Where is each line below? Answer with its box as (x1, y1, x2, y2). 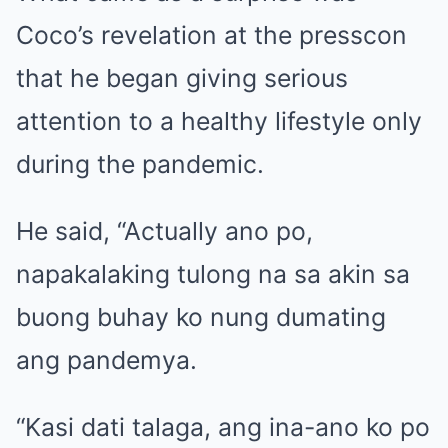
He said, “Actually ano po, (16, 215, 313, 246)
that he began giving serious (16, 62, 348, 93)
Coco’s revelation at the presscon (16, 19, 407, 50)
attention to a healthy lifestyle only (16, 105, 422, 136)
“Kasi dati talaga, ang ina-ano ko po (16, 411, 430, 442)
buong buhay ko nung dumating (16, 301, 386, 332)
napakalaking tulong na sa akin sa (16, 258, 410, 289)
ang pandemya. (16, 344, 197, 375)
